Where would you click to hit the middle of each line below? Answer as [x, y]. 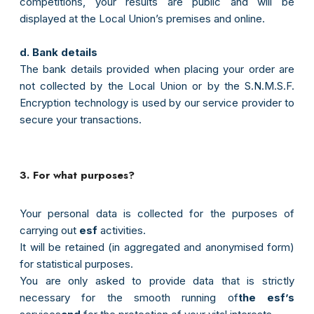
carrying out [49, 231]
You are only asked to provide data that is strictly [157, 281]
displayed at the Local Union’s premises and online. [142, 19]
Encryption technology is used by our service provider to [157, 103]
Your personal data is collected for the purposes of [157, 214]
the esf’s [266, 298]
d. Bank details [59, 53]
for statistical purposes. [76, 264]
